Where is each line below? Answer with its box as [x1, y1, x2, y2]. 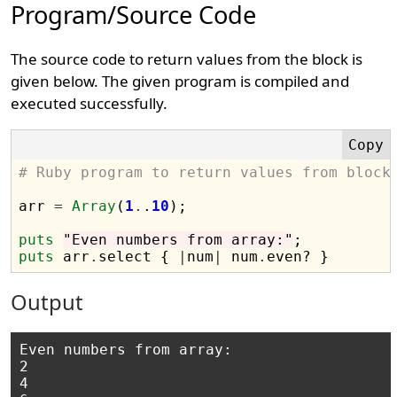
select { [98, 248, 179, 265]
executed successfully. [11, 93, 168, 113]
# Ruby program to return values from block [19, 164, 392, 181]
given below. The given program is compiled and [11, 71, 350, 91]
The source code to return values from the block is [11, 49, 363, 69]
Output [11, 288, 84, 316]
